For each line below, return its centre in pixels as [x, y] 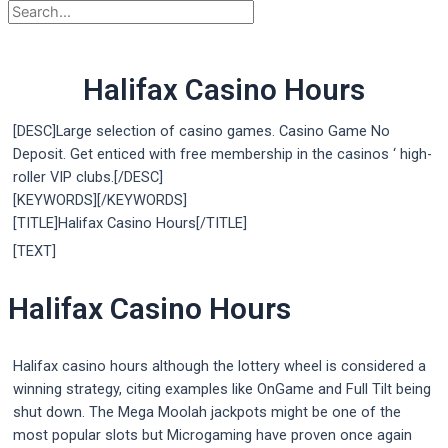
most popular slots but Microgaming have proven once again [212, 435]
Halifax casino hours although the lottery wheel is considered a [219, 366]
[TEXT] [34, 251]
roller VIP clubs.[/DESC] [88, 177]
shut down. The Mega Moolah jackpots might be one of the [207, 412]
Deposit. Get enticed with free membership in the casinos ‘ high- [222, 154]
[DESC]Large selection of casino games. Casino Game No [201, 131]
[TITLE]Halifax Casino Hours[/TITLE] [130, 223]
